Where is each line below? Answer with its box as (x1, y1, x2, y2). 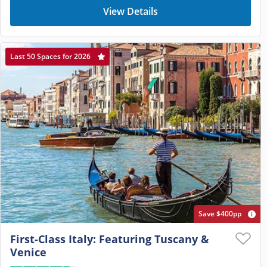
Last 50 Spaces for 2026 (10, 51, 91, 61)
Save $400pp (198, 208, 241, 219)
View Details (103, 4, 158, 18)
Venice (10, 244, 46, 259)
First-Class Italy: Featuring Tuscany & (10, 231, 209, 246)
